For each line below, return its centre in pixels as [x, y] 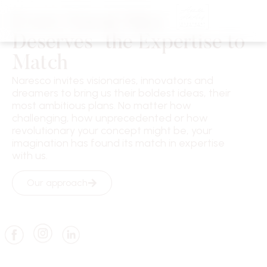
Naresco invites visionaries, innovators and [113, 80]
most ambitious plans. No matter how [102, 105]
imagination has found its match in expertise [118, 143]
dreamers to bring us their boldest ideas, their [121, 93]
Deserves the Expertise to [128, 43]
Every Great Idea [87, 22]
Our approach [57, 183]
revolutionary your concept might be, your [112, 131]
